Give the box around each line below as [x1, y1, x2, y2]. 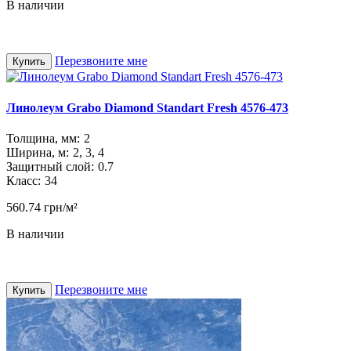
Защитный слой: [6, 160, 94, 173]
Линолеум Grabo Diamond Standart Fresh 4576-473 [6, 100, 288, 114]
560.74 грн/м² [6, 201, 78, 214]
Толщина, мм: [6, 132, 80, 145]
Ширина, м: [6, 146, 69, 159]
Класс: [6, 174, 41, 187]
